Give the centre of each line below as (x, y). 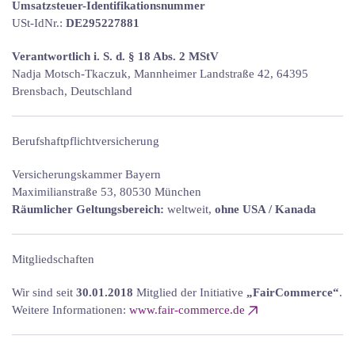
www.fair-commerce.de (187, 309)
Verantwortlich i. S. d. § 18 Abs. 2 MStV (115, 56)
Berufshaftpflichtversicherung (86, 141)
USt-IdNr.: (39, 23)
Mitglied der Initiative (190, 292)
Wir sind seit (44, 292)
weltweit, (189, 209)
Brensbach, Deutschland (72, 91)
